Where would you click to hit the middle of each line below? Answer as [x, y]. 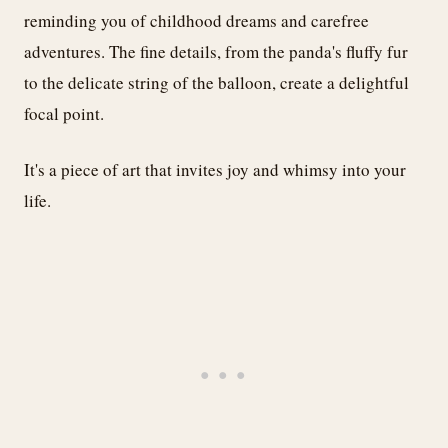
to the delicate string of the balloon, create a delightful [216, 82]
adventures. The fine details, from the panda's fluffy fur [216, 51]
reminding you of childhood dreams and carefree [196, 20]
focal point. [64, 113]
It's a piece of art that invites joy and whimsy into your [215, 170]
